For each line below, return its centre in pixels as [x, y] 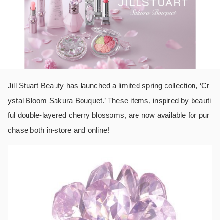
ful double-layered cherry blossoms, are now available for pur [109, 115]
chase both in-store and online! [59, 130]
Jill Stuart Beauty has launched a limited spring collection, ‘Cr [109, 85]
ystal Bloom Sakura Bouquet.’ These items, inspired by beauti [110, 100]
